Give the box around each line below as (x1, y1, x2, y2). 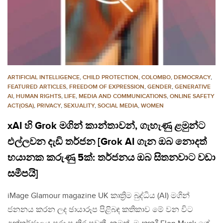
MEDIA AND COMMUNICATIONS (79, 92, 167, 100)
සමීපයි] (7, 167, 38, 180)
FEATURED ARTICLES (7, 83, 66, 91)
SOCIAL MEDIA (98, 102, 138, 110)
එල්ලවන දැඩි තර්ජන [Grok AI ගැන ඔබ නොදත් (7, 135, 207, 148)
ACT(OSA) (7, 102, 34, 110)
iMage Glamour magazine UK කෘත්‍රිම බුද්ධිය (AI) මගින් (7, 191, 190, 201)
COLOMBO (141, 73, 171, 81)
